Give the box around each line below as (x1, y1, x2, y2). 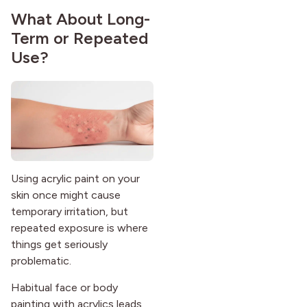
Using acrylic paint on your (11, 172, 140, 186)
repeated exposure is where (11, 221, 148, 235)
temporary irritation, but (11, 205, 128, 219)
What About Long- (11, 8, 150, 29)
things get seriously (11, 238, 108, 251)
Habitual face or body (11, 280, 118, 294)
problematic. (11, 254, 71, 268)
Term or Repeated (11, 27, 148, 48)
